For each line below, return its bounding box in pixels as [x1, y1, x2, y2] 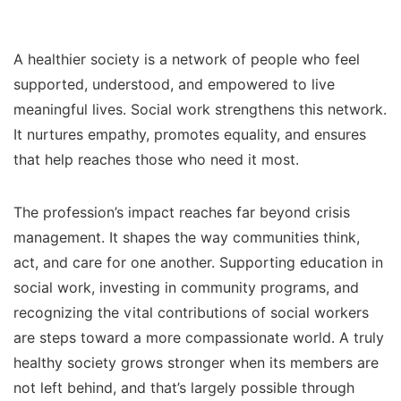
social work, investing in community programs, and [13, 279, 359, 296]
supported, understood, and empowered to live [13, 76, 335, 93]
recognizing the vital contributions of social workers [13, 304, 369, 321]
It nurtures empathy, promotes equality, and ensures [13, 126, 366, 143]
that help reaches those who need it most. [13, 151, 299, 168]
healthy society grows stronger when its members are [13, 354, 379, 371]
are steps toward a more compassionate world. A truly [13, 329, 384, 346]
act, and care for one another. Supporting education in [13, 254, 383, 271]
